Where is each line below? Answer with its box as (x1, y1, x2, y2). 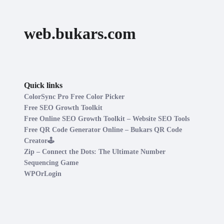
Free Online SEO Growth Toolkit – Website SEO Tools (24, 115, 189, 122)
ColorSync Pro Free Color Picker (24, 93, 124, 100)
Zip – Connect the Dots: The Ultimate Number (24, 148, 165, 155)
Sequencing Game (24, 159, 78, 166)
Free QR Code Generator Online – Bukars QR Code (24, 126, 182, 133)
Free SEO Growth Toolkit (24, 104, 102, 111)
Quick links (24, 81, 62, 89)
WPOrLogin (24, 170, 61, 177)
